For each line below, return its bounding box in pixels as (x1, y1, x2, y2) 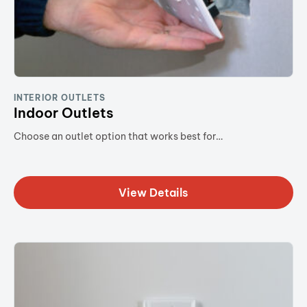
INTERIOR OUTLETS (14, 93, 106, 103)
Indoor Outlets (14, 104, 114, 122)
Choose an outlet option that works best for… (14, 130, 223, 143)
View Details (119, 186, 188, 200)
